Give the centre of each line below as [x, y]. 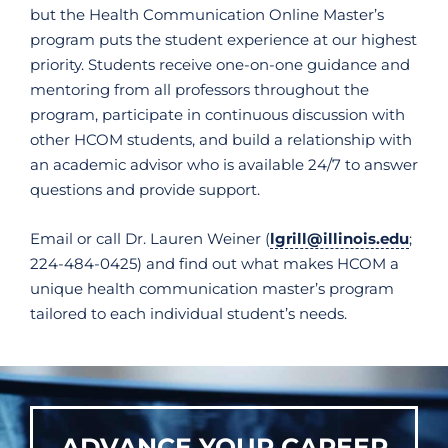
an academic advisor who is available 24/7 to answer [224, 164]
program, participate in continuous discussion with [217, 114]
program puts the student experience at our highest [223, 39]
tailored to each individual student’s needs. [188, 314]
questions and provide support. [147, 189]
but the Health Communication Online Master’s [207, 14]
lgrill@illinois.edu [339, 239]
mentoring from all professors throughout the [199, 89]
